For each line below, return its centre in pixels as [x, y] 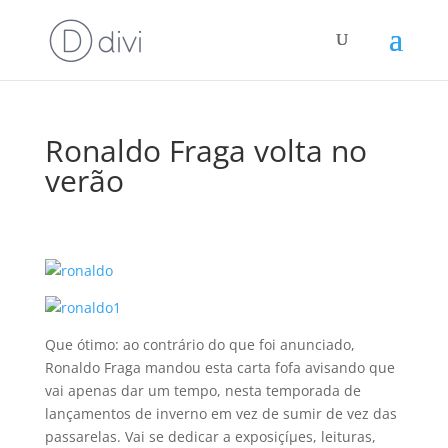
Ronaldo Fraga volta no [205, 150]
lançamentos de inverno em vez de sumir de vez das [220, 413]
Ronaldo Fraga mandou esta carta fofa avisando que [219, 367]
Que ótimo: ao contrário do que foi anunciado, [199, 344]
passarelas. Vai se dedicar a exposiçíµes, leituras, [210, 436]
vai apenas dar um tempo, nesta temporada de [202, 390]
